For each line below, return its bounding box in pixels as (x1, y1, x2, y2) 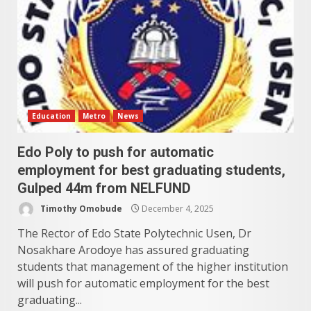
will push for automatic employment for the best (17, 276, 269, 291)
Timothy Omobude (38, 202, 122, 215)
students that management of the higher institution (17, 259, 288, 274)
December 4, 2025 (140, 202, 214, 215)
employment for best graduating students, (17, 162, 285, 178)
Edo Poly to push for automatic (17, 144, 214, 160)
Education (32, 111, 71, 121)
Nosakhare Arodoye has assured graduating (17, 242, 249, 258)
